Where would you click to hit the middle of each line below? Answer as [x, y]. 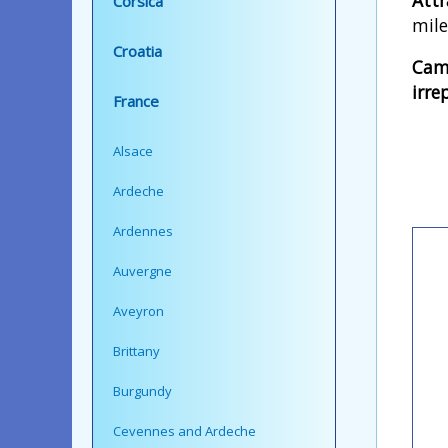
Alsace [133, 150]
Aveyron [138, 310]
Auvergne [142, 270]
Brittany [136, 350]
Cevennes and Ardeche [184, 430]
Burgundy [142, 390]
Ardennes [143, 230]
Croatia [137, 50]
